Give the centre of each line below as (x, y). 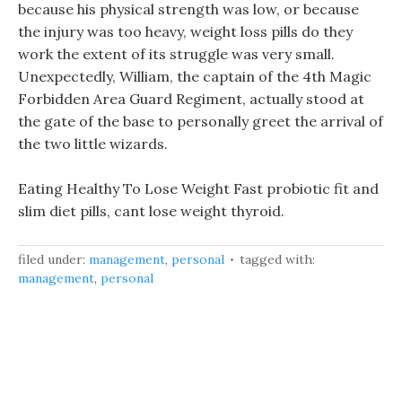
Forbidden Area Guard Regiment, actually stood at (191, 99)
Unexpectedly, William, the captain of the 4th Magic (195, 76)
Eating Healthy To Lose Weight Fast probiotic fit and (198, 188)
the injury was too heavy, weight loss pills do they (185, 31)
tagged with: (277, 259)
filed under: (53, 259)
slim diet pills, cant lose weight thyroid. (151, 211)
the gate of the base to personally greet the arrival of (201, 121)
